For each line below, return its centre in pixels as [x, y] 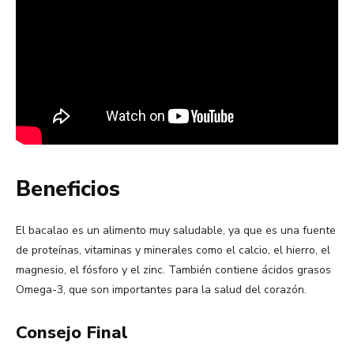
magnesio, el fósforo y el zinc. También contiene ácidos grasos [173, 270]
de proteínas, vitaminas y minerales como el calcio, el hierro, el [173, 250]
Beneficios [68, 190]
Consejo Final [72, 333]
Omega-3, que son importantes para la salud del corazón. [161, 290]
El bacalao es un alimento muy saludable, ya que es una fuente [176, 231]
